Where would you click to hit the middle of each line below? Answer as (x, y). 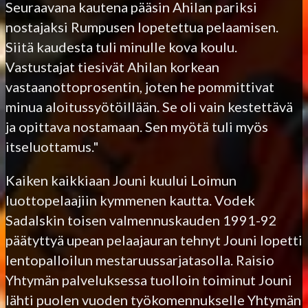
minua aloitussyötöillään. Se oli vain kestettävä (149, 106)
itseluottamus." (52, 146)
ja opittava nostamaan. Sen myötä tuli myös (137, 126)
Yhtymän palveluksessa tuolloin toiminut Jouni (149, 279)
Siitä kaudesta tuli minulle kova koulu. (121, 46)
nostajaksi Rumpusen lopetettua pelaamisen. (142, 26)
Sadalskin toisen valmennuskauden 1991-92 (141, 220)
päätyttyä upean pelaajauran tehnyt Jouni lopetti (154, 240)
